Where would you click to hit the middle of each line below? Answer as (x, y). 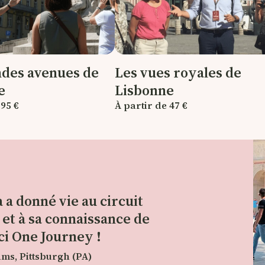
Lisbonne (144, 90)
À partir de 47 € (151, 105)
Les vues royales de (178, 72)
